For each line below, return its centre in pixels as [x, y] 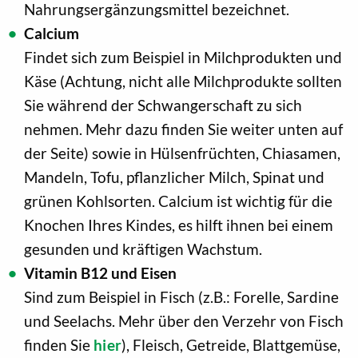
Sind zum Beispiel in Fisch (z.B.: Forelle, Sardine [181, 297]
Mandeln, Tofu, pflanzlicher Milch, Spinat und [174, 177]
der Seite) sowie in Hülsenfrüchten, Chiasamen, [182, 153]
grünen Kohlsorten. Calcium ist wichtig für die [178, 201]
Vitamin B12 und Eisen [100, 273]
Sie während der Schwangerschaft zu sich [163, 105]
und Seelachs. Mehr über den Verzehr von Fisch [184, 321]
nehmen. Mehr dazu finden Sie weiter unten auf [183, 129]
